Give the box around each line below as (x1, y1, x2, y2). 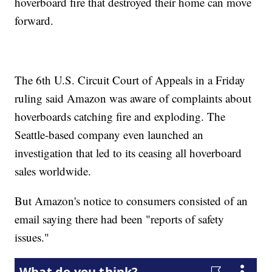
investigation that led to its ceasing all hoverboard (15, 145, 242, 161)
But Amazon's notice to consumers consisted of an (15, 193, 248, 209)
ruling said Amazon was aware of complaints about (15, 90, 252, 106)
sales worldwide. (15, 163, 92, 179)
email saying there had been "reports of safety (15, 211, 225, 227)
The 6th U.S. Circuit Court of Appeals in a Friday (15, 72, 246, 88)
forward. (15, 13, 54, 29)
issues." (15, 229, 50, 245)
